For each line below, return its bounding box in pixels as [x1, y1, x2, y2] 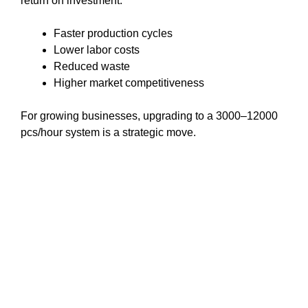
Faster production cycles [54, 27, 173, 39]
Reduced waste [54, 60, 130, 72]
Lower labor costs [54, 43, 140, 56]
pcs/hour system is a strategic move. [21, 126, 196, 138]
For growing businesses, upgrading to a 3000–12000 [21, 109, 278, 122]
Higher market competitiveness [54, 76, 204, 89]
